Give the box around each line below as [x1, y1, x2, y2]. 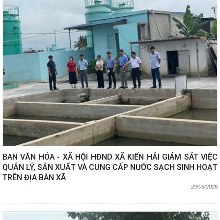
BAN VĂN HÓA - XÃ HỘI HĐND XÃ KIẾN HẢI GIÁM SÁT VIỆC [2, 152, 218, 162]
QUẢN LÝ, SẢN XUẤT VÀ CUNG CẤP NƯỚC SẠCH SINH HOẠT [2, 162, 218, 172]
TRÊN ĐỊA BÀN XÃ [2, 172, 66, 182]
